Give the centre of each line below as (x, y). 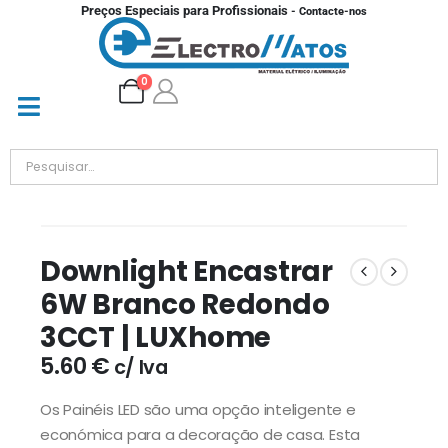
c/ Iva (140, 367)
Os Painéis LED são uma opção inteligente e (198, 409)
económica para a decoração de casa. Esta (200, 434)
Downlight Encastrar (186, 271)
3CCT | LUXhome (156, 337)
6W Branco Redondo (185, 304)
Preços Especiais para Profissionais (184, 10)
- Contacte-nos (327, 11)
